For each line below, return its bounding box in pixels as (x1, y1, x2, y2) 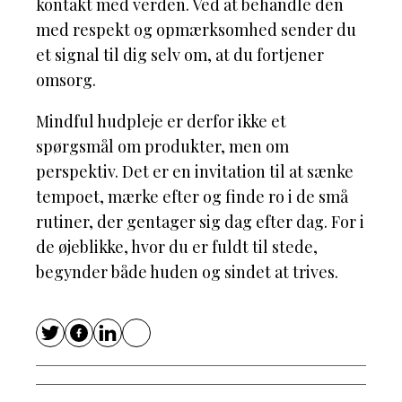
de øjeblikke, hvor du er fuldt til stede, (36, 236, 318, 258)
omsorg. (36, 69, 96, 92)
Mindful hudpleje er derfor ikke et (36, 110, 286, 133)
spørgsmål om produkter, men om (36, 135, 289, 158)
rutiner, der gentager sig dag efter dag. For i (36, 211, 364, 233)
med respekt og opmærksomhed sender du (36, 19, 356, 41)
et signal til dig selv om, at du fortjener (36, 44, 324, 66)
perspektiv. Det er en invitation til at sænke (36, 161, 354, 183)
